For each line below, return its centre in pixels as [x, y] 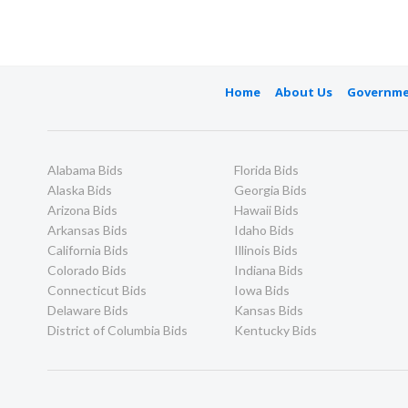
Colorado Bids [87, 270]
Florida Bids [266, 169]
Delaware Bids [88, 310]
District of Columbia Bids [117, 330]
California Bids [88, 250]
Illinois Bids [265, 250]
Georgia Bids [270, 189]
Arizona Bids [82, 209]
